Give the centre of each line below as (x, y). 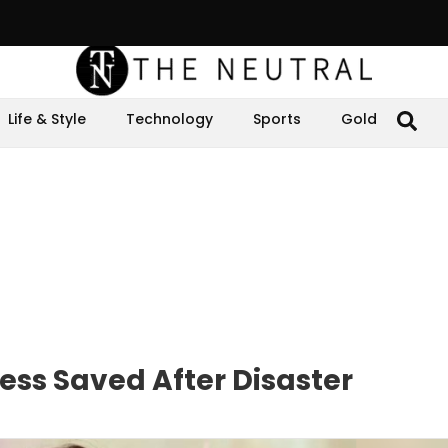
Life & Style (47, 119)
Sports (277, 119)
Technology (169, 119)
